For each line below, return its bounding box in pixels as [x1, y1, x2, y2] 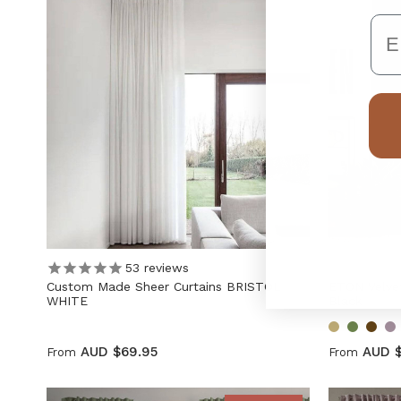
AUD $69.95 [81, 343, 158, 360]
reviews [140, 260, 189, 276]
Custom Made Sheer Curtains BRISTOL [47, 278, 281, 294]
